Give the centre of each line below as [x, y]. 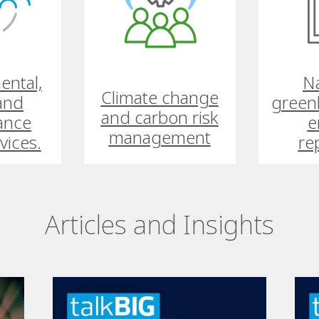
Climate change [159, 97]
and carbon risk [159, 117]
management [159, 137]
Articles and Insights [159, 225]
